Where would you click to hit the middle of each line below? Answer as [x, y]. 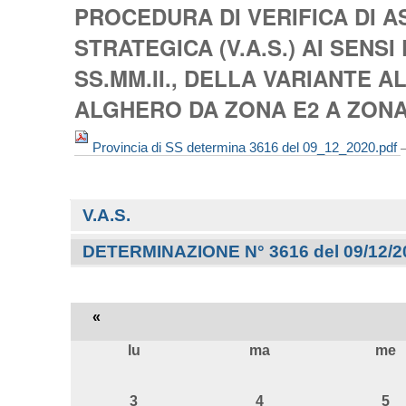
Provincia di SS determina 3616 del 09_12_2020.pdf [244, 147]
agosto [93, 367]
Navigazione [112, 207]
